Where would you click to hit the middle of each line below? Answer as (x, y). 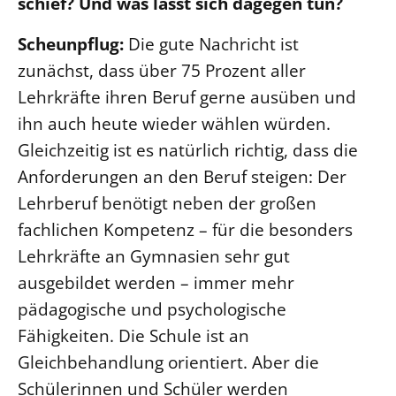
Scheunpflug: (73, 43)
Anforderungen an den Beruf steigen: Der (182, 176)
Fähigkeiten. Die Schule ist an (133, 335)
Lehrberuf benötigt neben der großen (167, 202)
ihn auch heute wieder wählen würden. (174, 123)
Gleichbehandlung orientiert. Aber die (168, 362)
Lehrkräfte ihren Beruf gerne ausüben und (187, 96)
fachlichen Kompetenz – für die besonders (185, 229)
